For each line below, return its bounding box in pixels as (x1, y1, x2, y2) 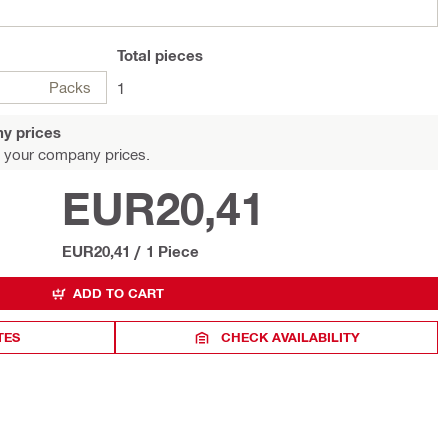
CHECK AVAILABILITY (221, 329, 361, 345)
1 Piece (146, 242, 199, 260)
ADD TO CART (73, 285, 164, 301)
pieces (151, 46, 203, 64)
